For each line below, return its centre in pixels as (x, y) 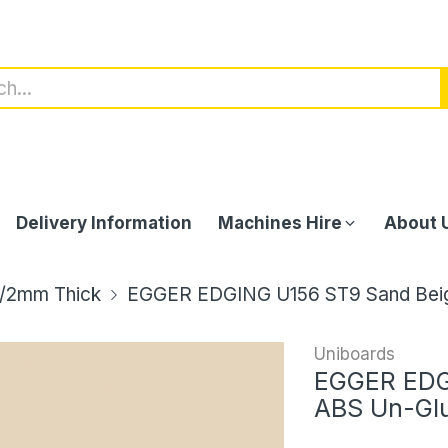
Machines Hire (280, 223)
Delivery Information (104, 223)
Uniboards (354, 354)
